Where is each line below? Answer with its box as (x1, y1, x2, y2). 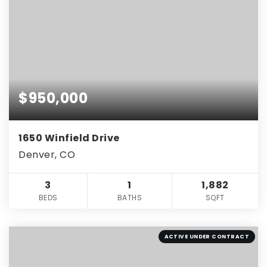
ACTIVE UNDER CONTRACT (164, 233, 249, 241)
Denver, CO (18, 148, 75, 162)
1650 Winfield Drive (18, 131, 120, 145)
